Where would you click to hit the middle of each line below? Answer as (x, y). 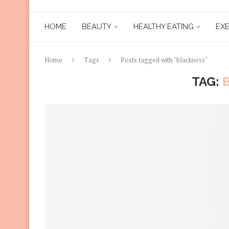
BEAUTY (97, 26)
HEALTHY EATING (164, 26)
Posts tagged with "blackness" (164, 60)
